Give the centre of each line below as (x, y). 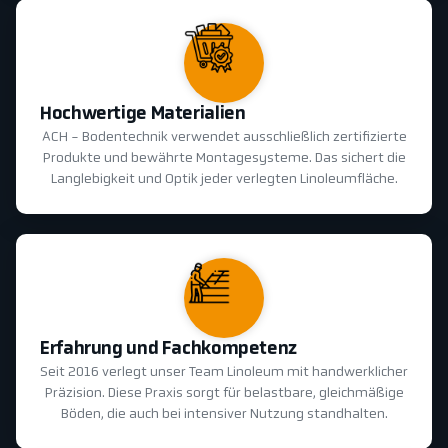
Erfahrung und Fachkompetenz (169, 350)
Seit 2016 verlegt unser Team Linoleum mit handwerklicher (224, 373)
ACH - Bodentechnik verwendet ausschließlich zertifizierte (224, 138)
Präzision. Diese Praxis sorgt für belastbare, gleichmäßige (224, 394)
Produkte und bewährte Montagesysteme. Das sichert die (224, 159)
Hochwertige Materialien (143, 115)
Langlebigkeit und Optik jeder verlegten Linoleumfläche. (224, 180)
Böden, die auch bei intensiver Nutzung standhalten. (224, 415)
